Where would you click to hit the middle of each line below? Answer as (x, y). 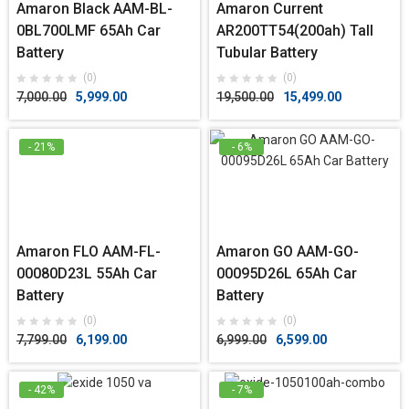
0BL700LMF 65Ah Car (89, 31)
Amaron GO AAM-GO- (288, 252)
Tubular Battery (267, 53)
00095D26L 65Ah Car (287, 274)
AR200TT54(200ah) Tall (295, 31)
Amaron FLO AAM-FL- (89, 252)
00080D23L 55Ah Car (87, 274)
